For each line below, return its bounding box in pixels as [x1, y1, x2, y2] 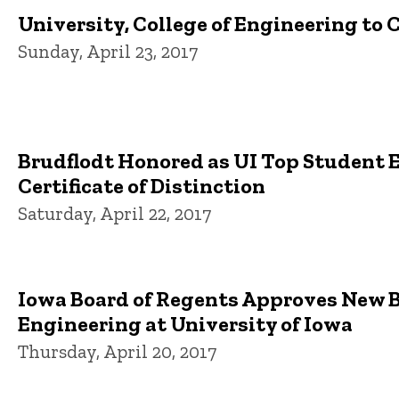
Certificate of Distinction [18, 173, 265, 199]
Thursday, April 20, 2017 [18, 339, 216, 362]
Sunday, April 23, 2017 [18, 39, 198, 62]
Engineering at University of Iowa [18, 310, 353, 337]
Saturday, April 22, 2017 [18, 202, 211, 225]
